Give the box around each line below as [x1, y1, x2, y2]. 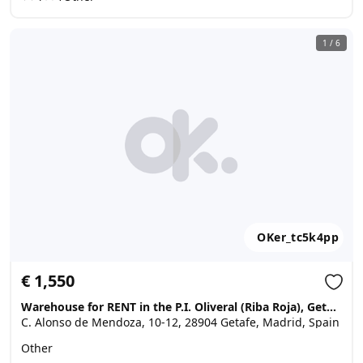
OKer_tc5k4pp [257, 229, 339, 245]
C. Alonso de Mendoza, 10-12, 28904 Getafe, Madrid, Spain [21, 314, 340, 330]
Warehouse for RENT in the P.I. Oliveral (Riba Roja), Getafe [327, 299, 336, 314]
